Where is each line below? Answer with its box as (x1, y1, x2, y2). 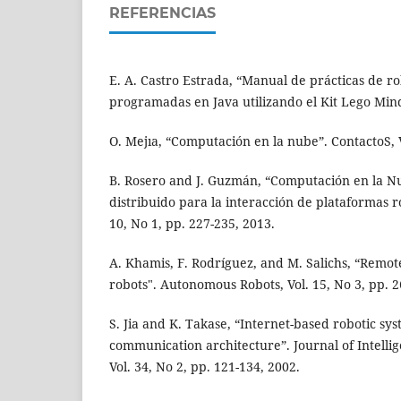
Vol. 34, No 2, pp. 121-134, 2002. (109, 358, 300, 376)
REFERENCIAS (109, 4, 216, 21)
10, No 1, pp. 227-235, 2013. (109, 214, 275, 232)
